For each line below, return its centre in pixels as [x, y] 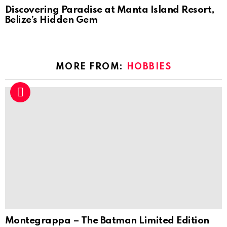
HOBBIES [149, 67]
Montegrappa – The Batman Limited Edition [107, 221]
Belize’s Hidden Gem [51, 20]
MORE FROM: [91, 67]
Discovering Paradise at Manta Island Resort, [110, 10]
